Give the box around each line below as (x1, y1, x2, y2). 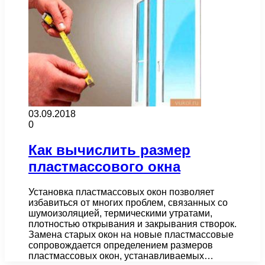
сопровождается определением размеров (28, 240, 213, 250)
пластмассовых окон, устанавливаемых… (28, 250, 214, 261)
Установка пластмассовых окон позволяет (28, 186, 214, 197)
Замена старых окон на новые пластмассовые (28, 229, 234, 240)
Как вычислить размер (28, 141, 190, 158)
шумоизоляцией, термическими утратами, (28, 208, 212, 218)
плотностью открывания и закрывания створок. (28, 218, 237, 229)
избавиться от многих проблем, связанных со (28, 197, 228, 208)
